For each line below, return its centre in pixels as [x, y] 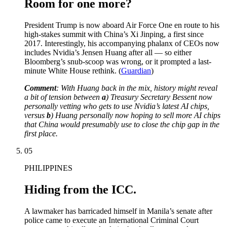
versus [35, 116]
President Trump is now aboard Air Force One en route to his [122, 25]
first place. [41, 134]
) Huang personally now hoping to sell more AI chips [136, 116]
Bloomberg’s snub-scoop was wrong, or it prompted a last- [118, 62]
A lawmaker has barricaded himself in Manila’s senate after [118, 211]
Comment [40, 88]
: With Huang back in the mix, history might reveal [137, 88]
